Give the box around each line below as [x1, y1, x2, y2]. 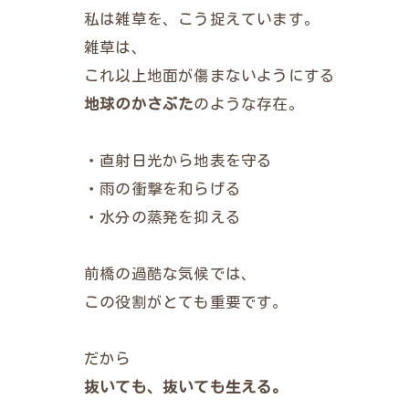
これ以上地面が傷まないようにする [84, 68, 336, 83]
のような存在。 [194, 96, 304, 111]
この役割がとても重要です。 [84, 294, 288, 309]
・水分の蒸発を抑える [84, 209, 241, 225]
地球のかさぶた [84, 96, 194, 111]
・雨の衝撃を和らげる [84, 181, 241, 196]
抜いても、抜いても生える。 [84, 379, 288, 394]
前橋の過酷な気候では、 [84, 266, 257, 281]
